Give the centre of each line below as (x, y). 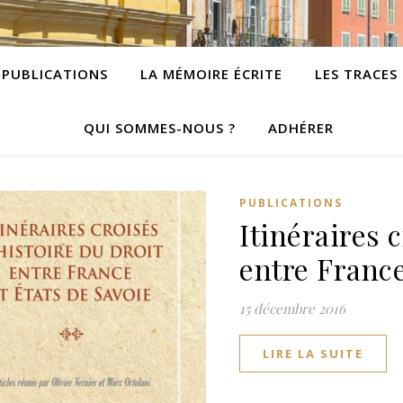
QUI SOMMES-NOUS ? (160, 128)
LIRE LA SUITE (313, 354)
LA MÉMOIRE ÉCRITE (211, 74)
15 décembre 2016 (292, 309)
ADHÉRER (301, 128)
